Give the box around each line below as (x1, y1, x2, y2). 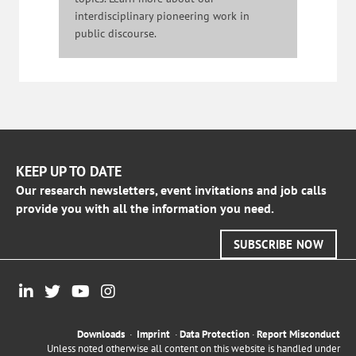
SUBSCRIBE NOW (234, 236, 323, 252)
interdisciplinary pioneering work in (75, 8, 250, 23)
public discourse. (75, 25, 157, 41)
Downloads (77, 327, 125, 341)
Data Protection (180, 327, 250, 341)
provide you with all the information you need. (16, 199, 274, 216)
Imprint (134, 327, 172, 341)
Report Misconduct (257, 327, 340, 341)
